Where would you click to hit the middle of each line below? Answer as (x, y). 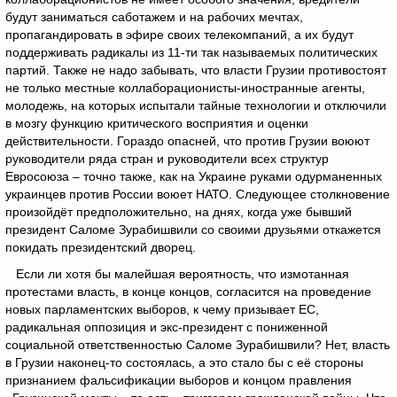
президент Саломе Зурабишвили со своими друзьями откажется (193, 230)
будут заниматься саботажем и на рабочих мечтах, (154, 17)
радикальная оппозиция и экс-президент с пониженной (167, 327)
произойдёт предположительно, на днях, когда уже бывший (179, 212)
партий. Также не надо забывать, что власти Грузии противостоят (196, 70)
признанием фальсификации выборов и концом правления (179, 380)
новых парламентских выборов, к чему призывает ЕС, (162, 309)
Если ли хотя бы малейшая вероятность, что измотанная (183, 274)
